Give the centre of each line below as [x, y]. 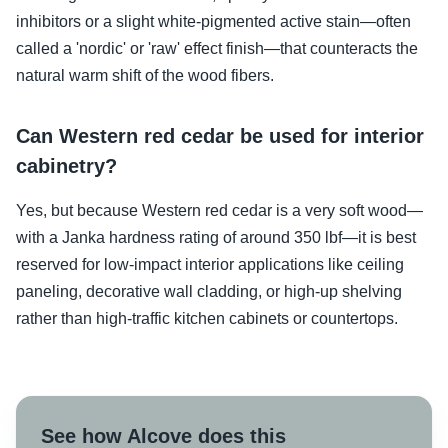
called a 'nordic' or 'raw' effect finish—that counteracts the [217, 48]
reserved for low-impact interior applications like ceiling [210, 264]
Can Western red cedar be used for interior [220, 136]
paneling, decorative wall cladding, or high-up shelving [209, 291]
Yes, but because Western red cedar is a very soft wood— [219, 210]
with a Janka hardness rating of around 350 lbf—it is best [216, 237]
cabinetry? [66, 166]
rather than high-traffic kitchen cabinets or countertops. [207, 318]
